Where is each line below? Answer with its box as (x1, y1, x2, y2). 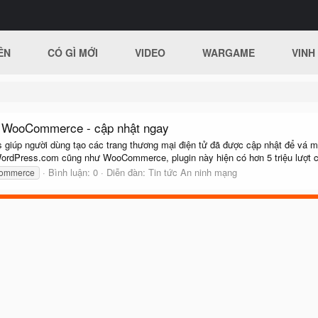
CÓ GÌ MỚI (48, 45, 99, 60)
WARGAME (202, 45, 256, 60)
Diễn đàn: (106, 165, 148, 179)
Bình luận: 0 (48, 165, 98, 179)
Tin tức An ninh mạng (148, 165, 237, 179)
